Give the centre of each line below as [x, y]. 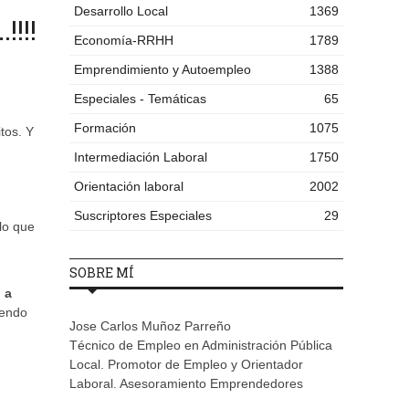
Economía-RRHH [124, 41]
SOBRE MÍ [102, 273]
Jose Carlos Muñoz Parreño [150, 326]
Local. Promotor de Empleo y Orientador [186, 365]
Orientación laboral [129, 187]
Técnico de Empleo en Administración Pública [201, 346]
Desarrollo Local [121, 11]
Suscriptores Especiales [143, 216]
